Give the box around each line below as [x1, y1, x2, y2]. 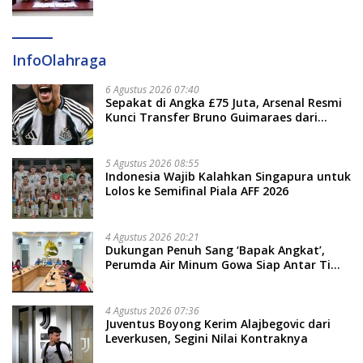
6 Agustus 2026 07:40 [105, 83, 199, 97]
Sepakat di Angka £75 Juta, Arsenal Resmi [105, 95, 342, 111]
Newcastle [105, 124, 164, 140]
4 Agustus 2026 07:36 [105, 304, 199, 318]
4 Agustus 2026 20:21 [105, 230, 199, 245]
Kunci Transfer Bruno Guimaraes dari [105, 109, 318, 126]
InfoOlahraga [12, 50, 107, 70]
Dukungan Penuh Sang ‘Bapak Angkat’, [105, 242, 325, 258]
